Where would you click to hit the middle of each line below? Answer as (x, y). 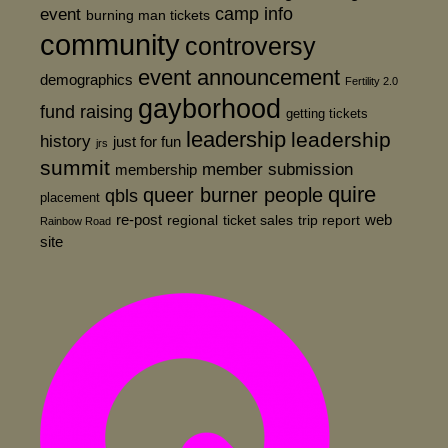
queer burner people (233, 195)
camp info (254, 14)
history (65, 141)
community (110, 45)
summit (75, 168)
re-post (139, 220)
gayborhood (209, 109)
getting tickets (327, 114)
